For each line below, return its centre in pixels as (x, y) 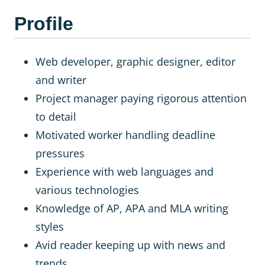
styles (50, 227)
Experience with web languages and (125, 172)
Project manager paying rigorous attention (141, 98)
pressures (60, 153)
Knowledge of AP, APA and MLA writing (132, 208)
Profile (44, 24)
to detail (56, 117)
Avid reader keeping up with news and (130, 245)
